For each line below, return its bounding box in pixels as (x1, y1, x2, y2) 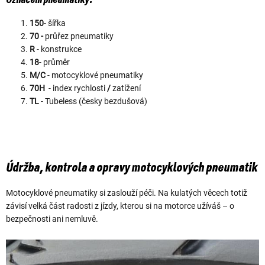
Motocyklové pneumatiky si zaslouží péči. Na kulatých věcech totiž (6, 188, 247, 198)
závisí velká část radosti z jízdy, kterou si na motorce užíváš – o (6, 201, 234, 211)
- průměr (39, 57, 70, 67)
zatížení (112, 83, 141, 93)
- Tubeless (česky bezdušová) (39, 96, 147, 106)
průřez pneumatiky (43, 31, 114, 41)
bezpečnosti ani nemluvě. (6, 214, 98, 224)
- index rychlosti (49, 83, 105, 93)
